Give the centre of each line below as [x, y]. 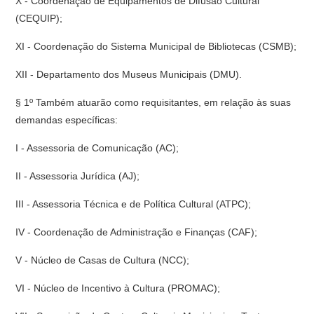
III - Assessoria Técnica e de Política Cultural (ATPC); [134, 204]
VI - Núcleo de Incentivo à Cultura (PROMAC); [118, 288]
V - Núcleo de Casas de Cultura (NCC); [103, 260]
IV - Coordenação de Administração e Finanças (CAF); [137, 232]
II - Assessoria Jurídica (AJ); [78, 176]
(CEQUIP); [39, 18]
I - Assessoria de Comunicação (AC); [97, 148]
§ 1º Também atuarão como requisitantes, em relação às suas [153, 102]
